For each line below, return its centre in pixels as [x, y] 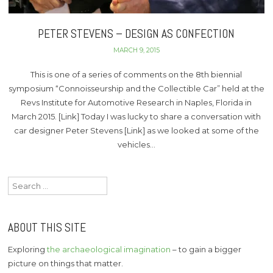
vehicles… [136, 145]
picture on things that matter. [66, 263]
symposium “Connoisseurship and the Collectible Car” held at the [136, 89]
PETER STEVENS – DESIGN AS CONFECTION [136, 34]
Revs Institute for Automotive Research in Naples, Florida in [136, 103]
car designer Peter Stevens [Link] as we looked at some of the [136, 131]
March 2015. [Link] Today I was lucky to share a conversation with [136, 117]
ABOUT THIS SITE [47, 227]
